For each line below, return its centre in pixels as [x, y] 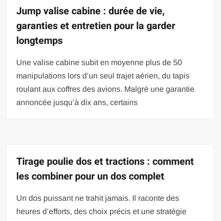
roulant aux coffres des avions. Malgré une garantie [106, 89]
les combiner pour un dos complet [91, 177]
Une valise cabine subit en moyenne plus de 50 [99, 63]
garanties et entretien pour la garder [96, 26]
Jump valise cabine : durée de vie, [91, 11]
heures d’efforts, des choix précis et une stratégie [102, 212]
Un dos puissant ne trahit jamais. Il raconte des [98, 198]
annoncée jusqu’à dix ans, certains [77, 103]
